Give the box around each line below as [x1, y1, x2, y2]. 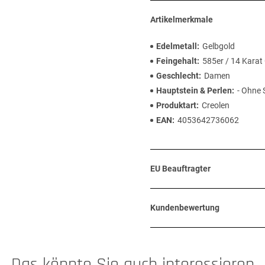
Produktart [156, 101, 196, 110]
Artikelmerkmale [150, 15, 213, 24]
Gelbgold [202, 41, 235, 51]
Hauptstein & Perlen [156, 86, 232, 95]
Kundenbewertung [150, 203, 219, 212]
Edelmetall [156, 41, 197, 51]
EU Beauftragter [150, 164, 211, 173]
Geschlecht [156, 71, 199, 80]
